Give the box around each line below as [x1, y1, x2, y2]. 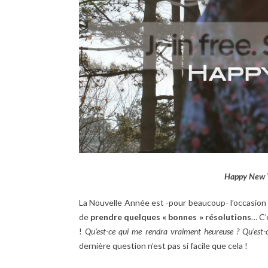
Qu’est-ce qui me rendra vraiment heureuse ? [85, 226, 240, 236]
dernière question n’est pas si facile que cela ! [79, 240, 248, 251]
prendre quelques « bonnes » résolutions [90, 211, 251, 222]
